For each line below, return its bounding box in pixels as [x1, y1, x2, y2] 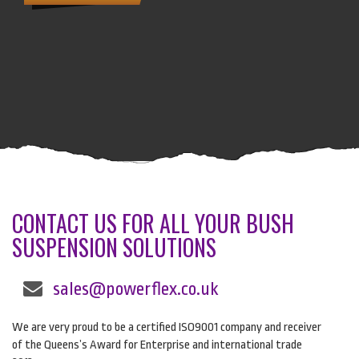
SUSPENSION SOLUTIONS [12, 231, 216, 264]
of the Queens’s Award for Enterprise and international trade [12, 338, 302, 353]
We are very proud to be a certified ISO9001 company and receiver [12, 321, 321, 335]
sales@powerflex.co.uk [53, 279, 220, 301]
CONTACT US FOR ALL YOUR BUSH [12, 207, 294, 240]
